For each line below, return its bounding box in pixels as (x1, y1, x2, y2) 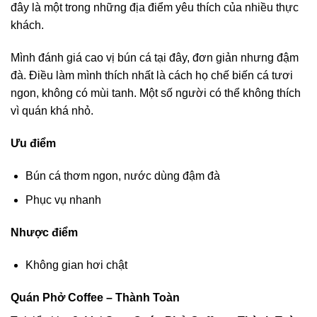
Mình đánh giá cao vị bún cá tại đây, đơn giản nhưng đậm (11, 52, 299, 64)
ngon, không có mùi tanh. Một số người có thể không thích (11, 87, 301, 100)
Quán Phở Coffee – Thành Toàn (11, 291, 180, 304)
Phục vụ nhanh (25, 194, 101, 207)
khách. (11, 19, 44, 32)
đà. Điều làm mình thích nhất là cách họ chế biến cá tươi (11, 69, 293, 82)
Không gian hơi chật (25, 258, 127, 271)
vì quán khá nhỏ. (11, 105, 93, 117)
